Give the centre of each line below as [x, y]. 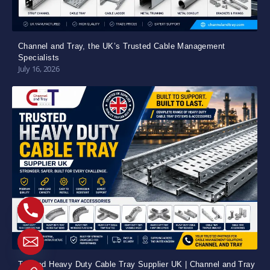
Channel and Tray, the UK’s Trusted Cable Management [122, 46]
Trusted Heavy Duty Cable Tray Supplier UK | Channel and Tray [137, 264]
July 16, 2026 [39, 68]
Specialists [39, 57]
